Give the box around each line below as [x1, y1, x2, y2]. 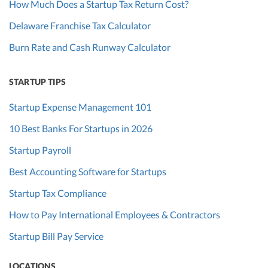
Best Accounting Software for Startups [9, 166, 166, 178]
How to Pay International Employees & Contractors [9, 209, 220, 221]
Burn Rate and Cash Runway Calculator [9, 41, 170, 53]
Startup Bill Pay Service [9, 230, 103, 242]
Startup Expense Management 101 [9, 101, 151, 113]
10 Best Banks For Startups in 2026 [9, 123, 153, 135]
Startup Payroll [9, 144, 71, 156]
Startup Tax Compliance [9, 187, 106, 199]
